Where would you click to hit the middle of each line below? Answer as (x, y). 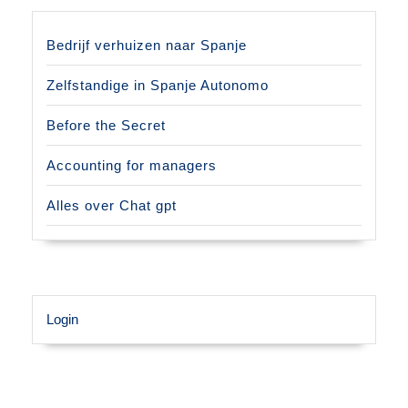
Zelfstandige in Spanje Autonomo (158, 85)
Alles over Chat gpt (112, 205)
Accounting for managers (132, 165)
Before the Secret (106, 125)
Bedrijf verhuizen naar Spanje (147, 45)
